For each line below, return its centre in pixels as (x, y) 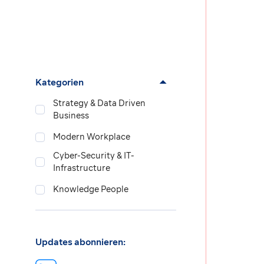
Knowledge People (91, 189)
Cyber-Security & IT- (94, 156)
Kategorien (60, 82)
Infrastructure (82, 168)
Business (71, 116)
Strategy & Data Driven (99, 103)
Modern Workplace (92, 137)
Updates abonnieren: (80, 242)
